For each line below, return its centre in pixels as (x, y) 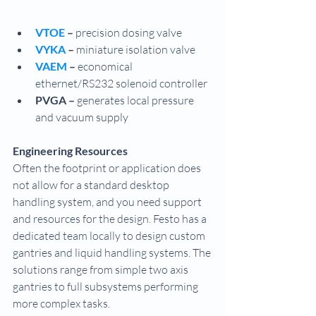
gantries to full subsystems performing (107, 287)
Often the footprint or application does (108, 168)
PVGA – (56, 100)
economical (106, 67)
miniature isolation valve (135, 50)
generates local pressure (136, 101)
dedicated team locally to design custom (110, 236)
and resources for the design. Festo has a (111, 219)
